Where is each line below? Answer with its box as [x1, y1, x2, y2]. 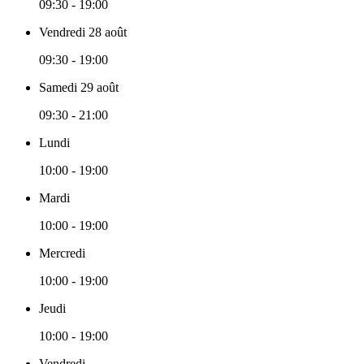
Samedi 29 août [39, 80, 119, 94]
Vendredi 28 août [39, 24, 127, 39]
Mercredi [39, 245, 85, 260]
